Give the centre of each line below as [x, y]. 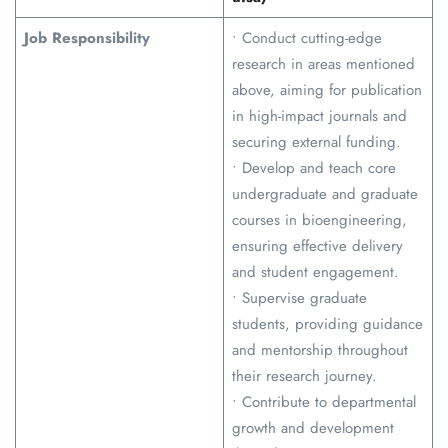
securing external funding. [316, 142]
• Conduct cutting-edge [306, 38]
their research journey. [304, 376]
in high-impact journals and [319, 116]
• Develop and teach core [313, 168]
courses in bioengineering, [319, 220]
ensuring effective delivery [317, 246]
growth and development [312, 428]
